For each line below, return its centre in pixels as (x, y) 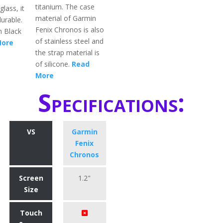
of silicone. (54, 64)
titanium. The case (65, 7)
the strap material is (68, 53)
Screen (31, 178)
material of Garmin (66, 18)
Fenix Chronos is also (70, 30)
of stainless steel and (70, 41)
